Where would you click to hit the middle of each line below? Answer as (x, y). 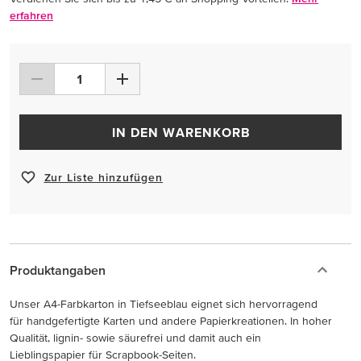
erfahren (31, 15)
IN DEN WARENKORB (181, 132)
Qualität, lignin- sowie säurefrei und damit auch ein (135, 338)
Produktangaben (58, 270)
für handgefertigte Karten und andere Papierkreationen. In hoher (171, 321)
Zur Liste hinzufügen (104, 177)
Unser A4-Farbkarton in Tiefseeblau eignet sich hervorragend (164, 304)
